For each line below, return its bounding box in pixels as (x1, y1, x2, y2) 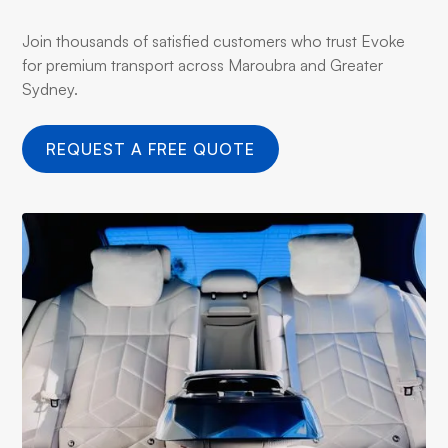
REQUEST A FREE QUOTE (46, 138, 255, 159)
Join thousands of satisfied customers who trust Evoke (22, 30, 406, 51)
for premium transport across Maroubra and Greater (22, 54, 384, 75)
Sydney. (22, 78, 79, 99)
